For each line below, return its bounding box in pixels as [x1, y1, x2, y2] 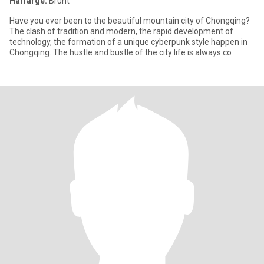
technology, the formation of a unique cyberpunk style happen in [9, 37, 247, 47]
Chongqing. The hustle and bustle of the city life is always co [9, 48, 232, 57]
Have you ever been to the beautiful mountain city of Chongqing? [9, 16, 250, 25]
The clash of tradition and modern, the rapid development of [9, 27, 233, 36]
